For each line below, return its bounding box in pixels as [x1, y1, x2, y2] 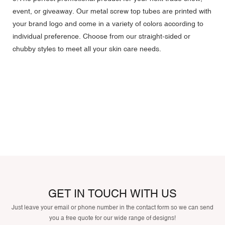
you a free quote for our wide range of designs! [49, 214, 176, 221]
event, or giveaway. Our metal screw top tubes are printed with [13, 7, 211, 15]
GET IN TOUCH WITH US [48, 187, 177, 200]
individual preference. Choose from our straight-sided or [13, 32, 190, 40]
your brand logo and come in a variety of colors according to [13, 19, 203, 28]
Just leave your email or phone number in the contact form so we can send [12, 203, 213, 211]
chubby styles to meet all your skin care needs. [13, 44, 161, 53]
